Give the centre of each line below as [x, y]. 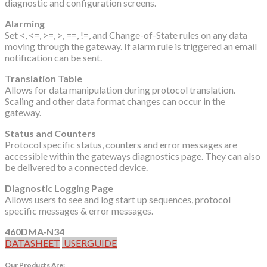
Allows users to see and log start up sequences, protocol [118, 200]
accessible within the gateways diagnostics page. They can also [133, 156]
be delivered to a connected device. [76, 167]
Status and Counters [50, 133]
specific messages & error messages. [79, 211]
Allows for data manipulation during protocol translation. [120, 90]
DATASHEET [32, 243]
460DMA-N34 [35, 232]
